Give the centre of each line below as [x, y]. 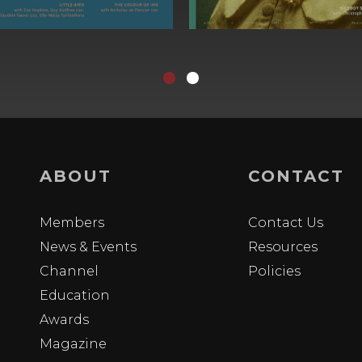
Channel [69, 271]
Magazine [74, 343]
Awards [65, 319]
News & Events [88, 246]
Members [72, 222]
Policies [275, 271]
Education [75, 295]
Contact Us [286, 222]
